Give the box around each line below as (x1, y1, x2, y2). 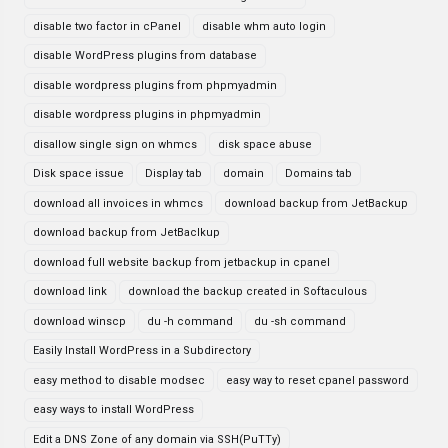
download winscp (33, 314, 126, 328)
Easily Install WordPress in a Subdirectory (33, 344, 251, 357)
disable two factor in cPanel (33, 19, 181, 33)
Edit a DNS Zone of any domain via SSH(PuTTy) (33, 432, 281, 446)
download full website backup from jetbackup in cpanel (33, 255, 330, 269)
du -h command (147, 314, 233, 328)
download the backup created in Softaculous (128, 285, 367, 298)
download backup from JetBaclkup (33, 226, 220, 239)
